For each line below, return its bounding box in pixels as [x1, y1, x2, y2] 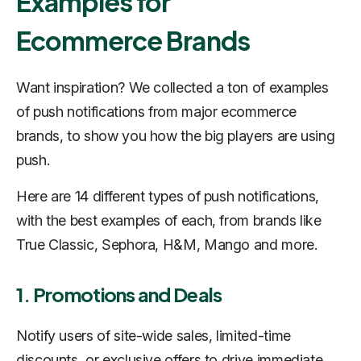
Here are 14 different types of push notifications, [16, 187, 320, 205]
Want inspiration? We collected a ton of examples [16, 78, 329, 96]
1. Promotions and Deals [16, 281, 222, 306]
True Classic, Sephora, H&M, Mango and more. [16, 235, 317, 253]
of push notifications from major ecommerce [16, 102, 297, 120]
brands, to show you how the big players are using [16, 127, 335, 144]
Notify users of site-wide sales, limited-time [16, 326, 291, 344]
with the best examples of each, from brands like [16, 211, 322, 229]
